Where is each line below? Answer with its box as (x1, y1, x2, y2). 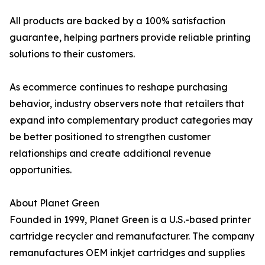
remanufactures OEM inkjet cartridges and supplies (9, 247, 245, 259)
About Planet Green (9, 197, 99, 209)
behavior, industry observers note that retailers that (9, 98, 244, 110)
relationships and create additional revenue (9, 147, 211, 160)
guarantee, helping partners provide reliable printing (9, 31, 251, 44)
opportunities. (9, 164, 72, 176)
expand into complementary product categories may (9, 114, 253, 127)
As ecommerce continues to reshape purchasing (9, 81, 228, 93)
